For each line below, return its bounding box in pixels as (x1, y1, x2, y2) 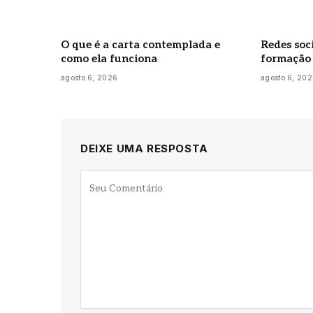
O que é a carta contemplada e (61, 38, 220, 51)
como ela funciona (61, 52, 157, 65)
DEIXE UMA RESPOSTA (80, 141, 208, 155)
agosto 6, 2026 (61, 73, 118, 82)
